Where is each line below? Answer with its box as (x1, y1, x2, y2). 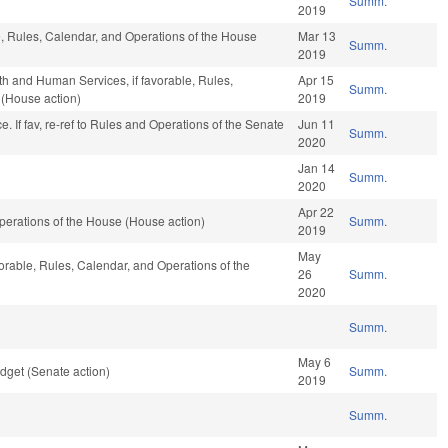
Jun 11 (298, 115, 336, 133)
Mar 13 (298, 27, 337, 45)
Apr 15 (298, 71, 335, 89)
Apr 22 (298, 203, 335, 221)
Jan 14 (298, 159, 336, 177)
